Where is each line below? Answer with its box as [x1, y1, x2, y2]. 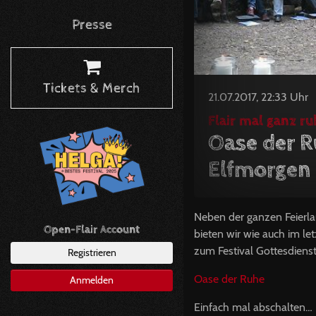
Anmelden [70, 273, 114, 286]
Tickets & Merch [43, 80, 140, 97]
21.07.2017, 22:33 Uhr [208, 90, 308, 104]
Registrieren [67, 245, 116, 259]
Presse [71, 16, 112, 33]
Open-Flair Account [44, 222, 140, 236]
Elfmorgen [208, 156, 310, 183]
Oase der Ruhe [194, 272, 265, 286]
